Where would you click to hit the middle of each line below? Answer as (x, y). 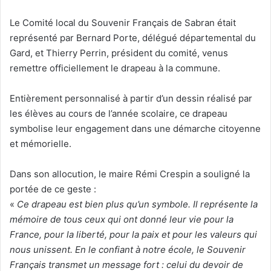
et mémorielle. (41, 143)
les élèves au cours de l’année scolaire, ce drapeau (119, 113)
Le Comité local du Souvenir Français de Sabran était (123, 22)
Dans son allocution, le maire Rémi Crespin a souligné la (130, 174)
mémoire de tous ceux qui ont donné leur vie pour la (122, 219)
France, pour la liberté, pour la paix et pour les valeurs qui (133, 234)
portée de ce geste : (53, 189)
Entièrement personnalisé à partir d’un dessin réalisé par (131, 98)
